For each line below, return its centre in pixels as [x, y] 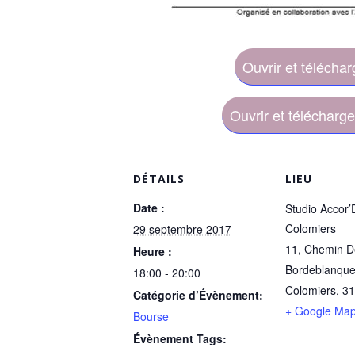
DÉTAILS [159, 178]
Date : [149, 207]
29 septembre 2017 [182, 229]
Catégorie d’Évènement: [198, 294]
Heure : [153, 251]
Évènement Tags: [180, 338]
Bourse [151, 316]
